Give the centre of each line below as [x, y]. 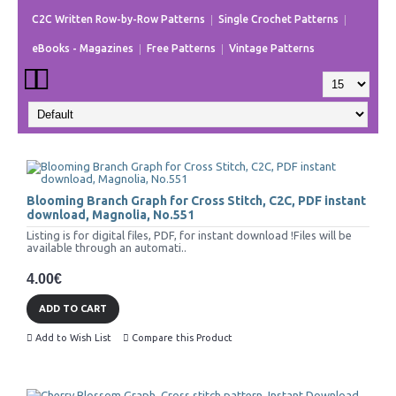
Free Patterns [181, 48]
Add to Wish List [73, 338]
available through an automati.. [107, 247]
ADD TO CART [73, 308]
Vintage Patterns [272, 48]
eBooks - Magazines [83, 48]
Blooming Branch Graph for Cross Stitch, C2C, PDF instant [196, 201]
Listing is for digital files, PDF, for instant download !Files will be [189, 235]
